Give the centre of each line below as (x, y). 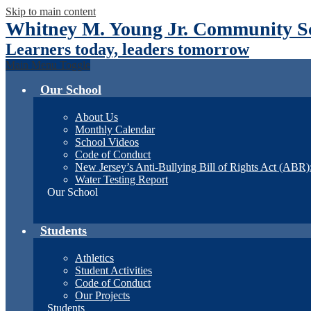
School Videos (107, 142)
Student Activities (114, 270)
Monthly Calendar (115, 129)
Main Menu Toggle (48, 65)
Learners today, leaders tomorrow (127, 49)
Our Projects (102, 295)
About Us (96, 117)
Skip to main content (51, 11)
